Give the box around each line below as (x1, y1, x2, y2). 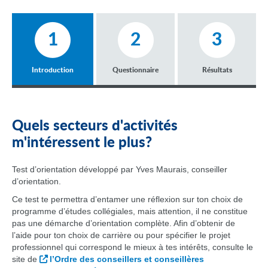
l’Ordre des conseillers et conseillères (50, 254, 204, 264)
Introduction (32, 66, 74, 74)
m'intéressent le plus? (12, 136, 152, 150)
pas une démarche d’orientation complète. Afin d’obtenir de (12, 218, 235, 228)
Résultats (202, 66, 232, 74)
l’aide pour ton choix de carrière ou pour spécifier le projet (12, 230, 230, 240)
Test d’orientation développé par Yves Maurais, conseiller (12, 165, 227, 174)
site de (12, 254, 39, 264)
